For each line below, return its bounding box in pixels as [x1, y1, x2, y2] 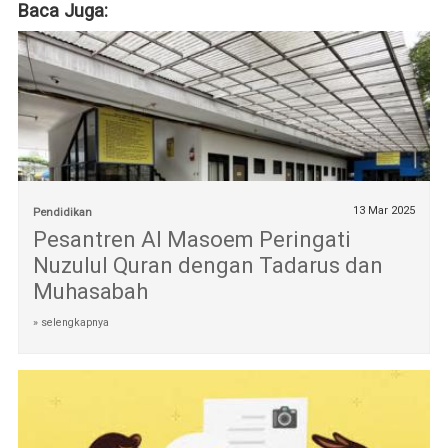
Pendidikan [32, 205, 92, 219]
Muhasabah [32, 278, 148, 304]
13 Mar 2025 [353, 203, 416, 217]
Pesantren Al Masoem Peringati [32, 226, 351, 252]
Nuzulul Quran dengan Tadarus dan [32, 252, 383, 278]
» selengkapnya [32, 315, 109, 329]
